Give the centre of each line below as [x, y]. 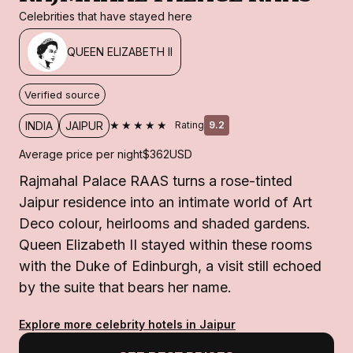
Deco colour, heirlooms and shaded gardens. [165, 223]
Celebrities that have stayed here [106, 16]
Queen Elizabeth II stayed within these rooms [165, 244]
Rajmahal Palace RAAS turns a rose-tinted [156, 180]
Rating [190, 125]
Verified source [62, 94]
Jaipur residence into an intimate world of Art [165, 202]
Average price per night [81, 154]
